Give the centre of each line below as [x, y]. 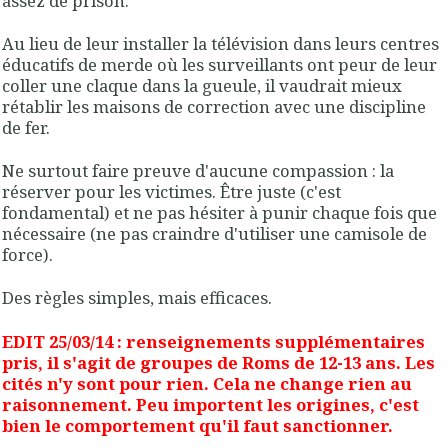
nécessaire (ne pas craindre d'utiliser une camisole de [214, 234]
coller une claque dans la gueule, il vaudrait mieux [202, 85]
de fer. [26, 127]
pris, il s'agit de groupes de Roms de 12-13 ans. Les [218, 362]
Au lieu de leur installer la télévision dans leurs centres [220, 43]
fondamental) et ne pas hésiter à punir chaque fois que [219, 213]
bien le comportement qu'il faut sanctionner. [197, 425]
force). [27, 255]
